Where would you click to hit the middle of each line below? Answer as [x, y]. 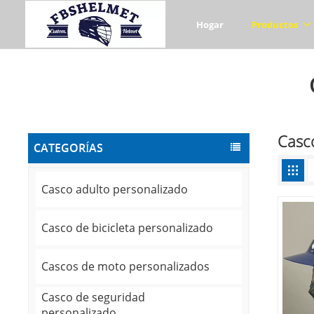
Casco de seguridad [94, 298]
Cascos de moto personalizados [126, 267]
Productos [275, 24]
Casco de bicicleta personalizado [128, 228]
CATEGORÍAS [69, 148]
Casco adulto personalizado [115, 190]
